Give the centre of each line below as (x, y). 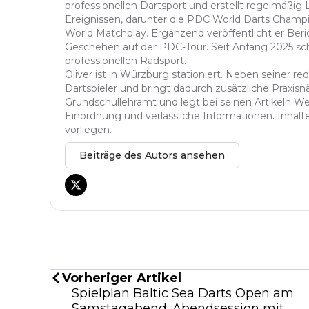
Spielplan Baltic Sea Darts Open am (183, 293)
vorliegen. (88, 129)
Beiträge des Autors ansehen (152, 155)
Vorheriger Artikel (122, 278)
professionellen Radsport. (126, 60)
